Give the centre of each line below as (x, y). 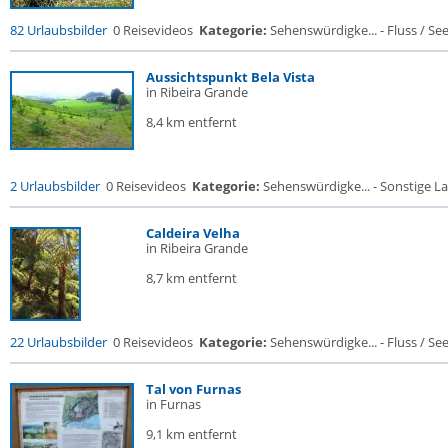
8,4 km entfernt (191, 122)
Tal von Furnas (193, 389)
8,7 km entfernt (191, 278)
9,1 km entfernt (191, 434)
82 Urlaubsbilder (58, 30)
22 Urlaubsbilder (58, 342)
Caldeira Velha (193, 233)
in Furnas (173, 404)
